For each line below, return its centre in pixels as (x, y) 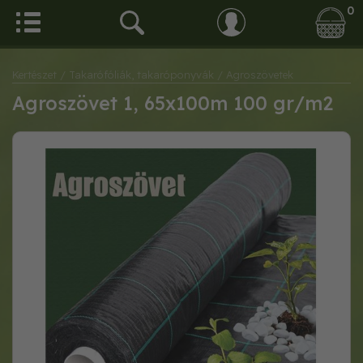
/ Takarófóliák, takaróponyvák (137, 75)
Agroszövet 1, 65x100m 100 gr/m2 (173, 103)
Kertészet (34, 75)
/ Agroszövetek (255, 75)
